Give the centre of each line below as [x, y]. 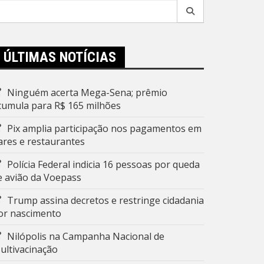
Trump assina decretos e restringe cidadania [105, 200]
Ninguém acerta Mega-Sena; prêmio [87, 93]
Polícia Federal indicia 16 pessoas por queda [103, 164]
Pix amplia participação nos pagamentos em [104, 128]
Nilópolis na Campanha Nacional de [86, 236]
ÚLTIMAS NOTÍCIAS [60, 57]
